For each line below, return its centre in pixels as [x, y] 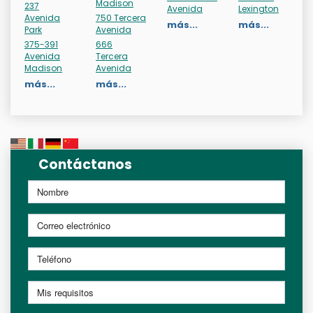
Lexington [259, 9]
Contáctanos [85, 165]
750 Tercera [121, 18]
